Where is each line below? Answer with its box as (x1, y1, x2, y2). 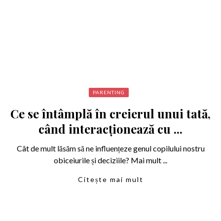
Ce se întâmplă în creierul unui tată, (10, 106, 211, 122)
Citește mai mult (77, 175, 144, 184)
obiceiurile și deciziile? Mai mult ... (54, 155, 167, 165)
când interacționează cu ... (38, 121, 183, 137)
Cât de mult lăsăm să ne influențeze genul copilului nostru (16, 144, 205, 153)
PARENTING (92, 89, 125, 96)
